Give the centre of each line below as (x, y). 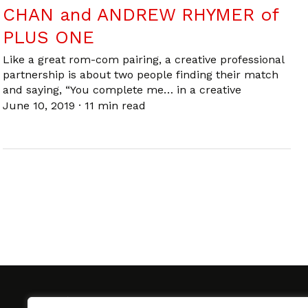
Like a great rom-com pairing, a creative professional (143, 60)
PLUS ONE (48, 37)
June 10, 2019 (41, 106)
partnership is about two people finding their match (141, 75)
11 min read (115, 106)
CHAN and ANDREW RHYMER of (141, 14)
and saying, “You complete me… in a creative (122, 90)
